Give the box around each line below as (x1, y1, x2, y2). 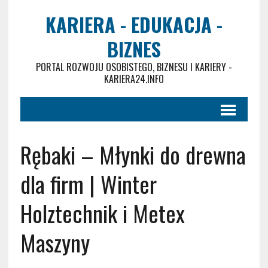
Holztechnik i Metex (20, 196, 185, 230)
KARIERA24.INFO (103, 72, 164, 86)
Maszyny (20, 226, 90, 259)
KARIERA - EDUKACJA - (45, 10, 223, 38)
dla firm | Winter (20, 167, 157, 200)
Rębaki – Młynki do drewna (20, 138, 246, 171)
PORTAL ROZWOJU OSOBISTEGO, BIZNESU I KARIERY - (35, 60, 232, 74)
